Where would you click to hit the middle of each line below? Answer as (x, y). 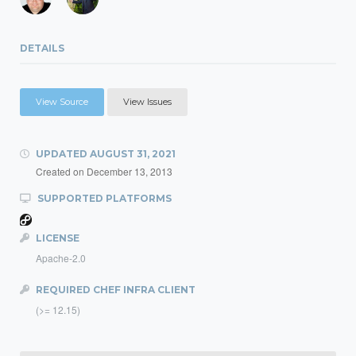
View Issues (147, 102)
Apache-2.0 (61, 258)
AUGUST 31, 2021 (133, 154)
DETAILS (42, 48)
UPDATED (62, 154)
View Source (62, 102)
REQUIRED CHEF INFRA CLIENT (114, 290)
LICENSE (56, 238)
